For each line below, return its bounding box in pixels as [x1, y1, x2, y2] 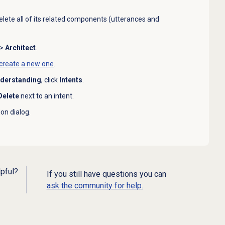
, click [41, 76, 59, 84]
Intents [59, 76, 82, 84]
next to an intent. [20, 92, 74, 100]
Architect [5, 44, 36, 52]
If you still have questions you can [46, 169, 166, 179]
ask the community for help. [46, 180, 143, 190]
